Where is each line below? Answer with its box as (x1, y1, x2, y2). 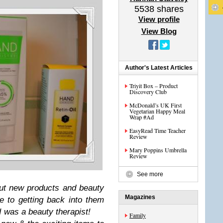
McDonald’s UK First (129, 101, 182, 109)
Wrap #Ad (129, 113, 154, 121)
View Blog (141, 27, 177, 35)
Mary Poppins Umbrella (129, 146, 187, 154)
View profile (138, 15, 180, 23)
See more (137, 171, 163, 178)
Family (129, 211, 146, 219)
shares (154, 4, 184, 14)
